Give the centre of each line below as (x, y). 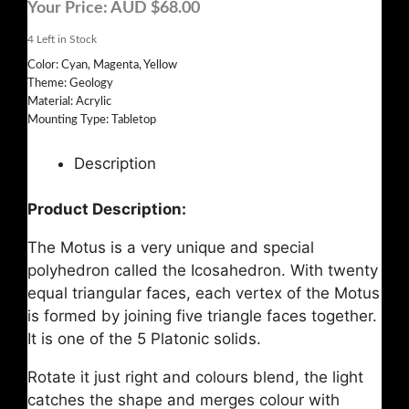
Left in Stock (65, 39)
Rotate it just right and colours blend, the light (195, 378)
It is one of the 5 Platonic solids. (144, 339)
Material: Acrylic (69, 101)
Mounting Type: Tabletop (92, 120)
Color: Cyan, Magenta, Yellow (102, 65)
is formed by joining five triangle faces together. (202, 316)
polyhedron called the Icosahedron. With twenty (203, 271)
